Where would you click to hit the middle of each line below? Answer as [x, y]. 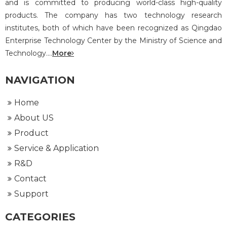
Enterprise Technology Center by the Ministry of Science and [113, 41]
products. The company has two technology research [113, 15]
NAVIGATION [40, 80]
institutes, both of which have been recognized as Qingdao [113, 28]
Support [31, 194]
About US [34, 118]
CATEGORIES [40, 217]
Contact [30, 179]
